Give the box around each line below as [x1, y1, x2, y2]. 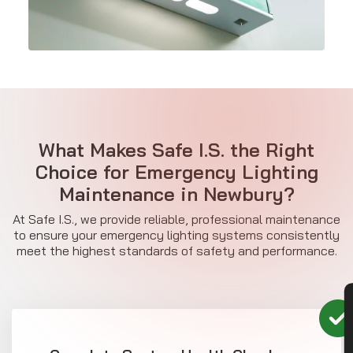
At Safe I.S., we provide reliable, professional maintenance [13, 211, 340, 228]
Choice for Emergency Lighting [35, 160, 318, 184]
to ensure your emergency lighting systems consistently [13, 227, 340, 243]
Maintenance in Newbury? [58, 182, 295, 206]
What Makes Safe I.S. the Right [39, 138, 314, 162]
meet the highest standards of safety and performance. [16, 243, 337, 259]
